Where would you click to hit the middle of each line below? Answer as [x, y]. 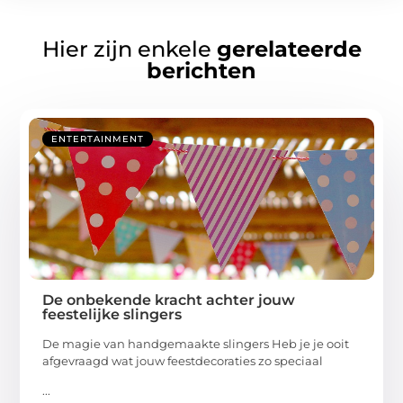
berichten [201, 70]
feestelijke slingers [112, 314]
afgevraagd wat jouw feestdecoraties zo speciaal [183, 360]
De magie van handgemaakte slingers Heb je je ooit [196, 343]
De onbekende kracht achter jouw [169, 300]
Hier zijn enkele [129, 49]
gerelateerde [289, 49]
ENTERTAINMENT [98, 139]
